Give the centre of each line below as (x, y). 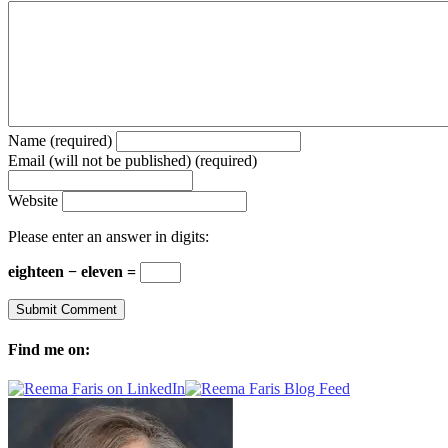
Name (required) (60, 140)
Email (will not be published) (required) (132, 160)
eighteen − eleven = (74, 271)
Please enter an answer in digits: (108, 236)
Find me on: (49, 349)
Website (33, 200)
